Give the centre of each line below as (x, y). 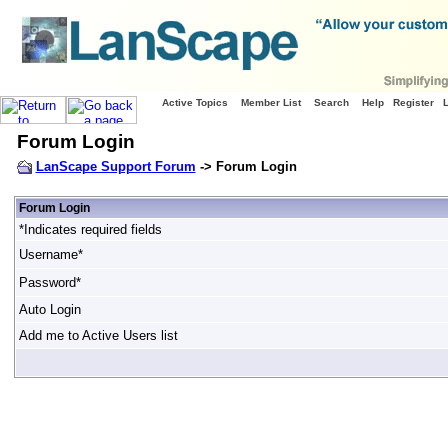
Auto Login (49, 309)
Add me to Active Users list (98, 335)
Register (413, 102)
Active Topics (195, 102)
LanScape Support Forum (115, 166)
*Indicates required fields (90, 229)
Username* (50, 254)
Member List (271, 102)
